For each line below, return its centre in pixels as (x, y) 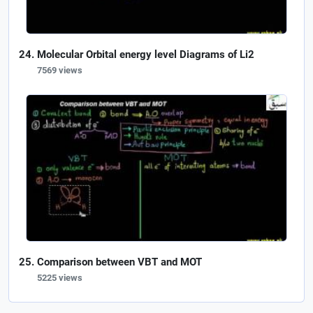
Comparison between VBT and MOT (119, 262)
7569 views (60, 70)
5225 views (60, 277)
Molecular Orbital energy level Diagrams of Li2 (146, 54)
